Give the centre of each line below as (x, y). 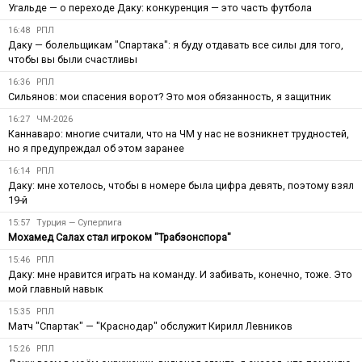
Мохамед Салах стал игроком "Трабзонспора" (120, 237)
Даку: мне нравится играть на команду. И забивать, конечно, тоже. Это (180, 274)
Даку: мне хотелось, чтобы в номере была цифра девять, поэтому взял (181, 185)
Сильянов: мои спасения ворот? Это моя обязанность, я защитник (170, 96)
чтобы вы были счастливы (73, 59)
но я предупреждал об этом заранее (96, 148)
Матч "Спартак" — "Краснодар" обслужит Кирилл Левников (150, 326)
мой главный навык (56, 288)
